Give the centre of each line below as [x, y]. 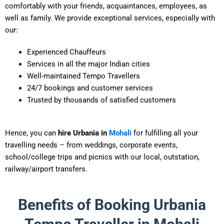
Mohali [120, 133]
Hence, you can [31, 133]
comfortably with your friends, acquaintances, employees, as [106, 6]
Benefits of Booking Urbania [112, 204]
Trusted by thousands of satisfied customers [101, 100]
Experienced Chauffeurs [66, 52]
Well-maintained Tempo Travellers [83, 76]
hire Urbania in [83, 133]
